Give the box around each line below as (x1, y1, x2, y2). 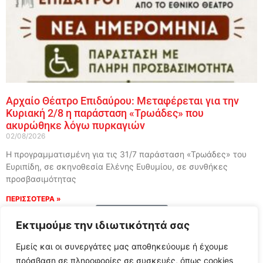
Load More (109, 211, 154, 222)
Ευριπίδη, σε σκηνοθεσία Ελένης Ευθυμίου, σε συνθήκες (6, 161, 228, 172)
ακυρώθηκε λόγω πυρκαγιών (6, 119, 145, 132)
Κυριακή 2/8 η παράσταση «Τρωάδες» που (6, 107, 204, 120)
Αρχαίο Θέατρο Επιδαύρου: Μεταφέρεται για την (6, 95, 239, 107)
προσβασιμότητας (6, 174, 76, 184)
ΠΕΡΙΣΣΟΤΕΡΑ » (6, 194, 61, 204)
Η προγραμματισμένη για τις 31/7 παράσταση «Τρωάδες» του (6, 149, 247, 160)
